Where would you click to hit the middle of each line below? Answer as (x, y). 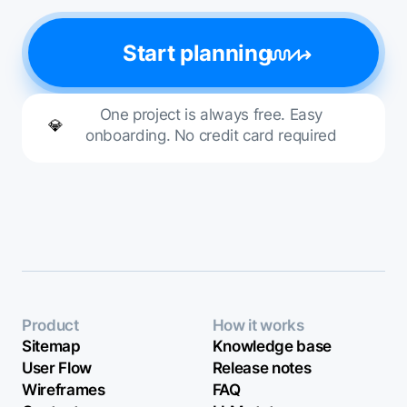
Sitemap (51, 347)
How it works (258, 326)
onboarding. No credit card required (211, 136)
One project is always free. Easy (211, 115)
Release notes (262, 368)
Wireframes (63, 390)
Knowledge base (272, 347)
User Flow (57, 368)
